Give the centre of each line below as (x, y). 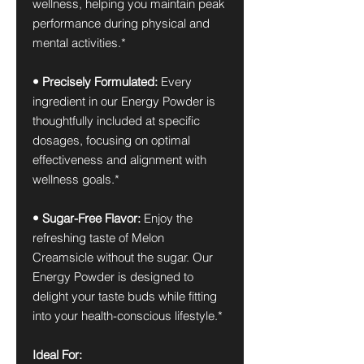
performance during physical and (121, 23)
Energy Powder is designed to (113, 277)
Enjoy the (168, 218)
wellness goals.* (76, 179)
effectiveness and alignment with (119, 160)
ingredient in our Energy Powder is (124, 101)
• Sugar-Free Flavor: (88, 218)
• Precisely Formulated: (97, 82)
